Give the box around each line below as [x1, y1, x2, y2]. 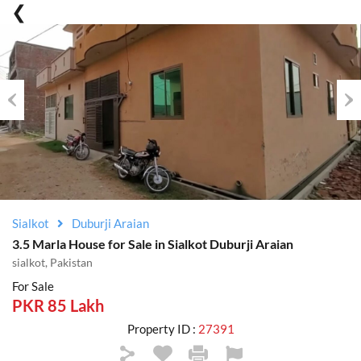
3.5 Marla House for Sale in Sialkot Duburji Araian [12, 236, 293, 251]
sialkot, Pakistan [12, 255, 93, 269]
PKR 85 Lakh [12, 296, 104, 315]
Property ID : [127, 322, 198, 336]
